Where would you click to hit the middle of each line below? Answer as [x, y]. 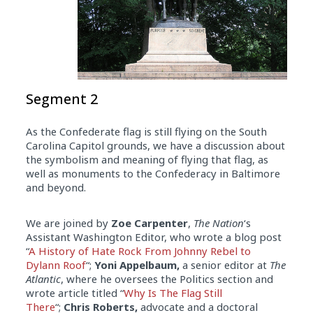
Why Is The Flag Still [173, 293]
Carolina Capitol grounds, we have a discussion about [155, 145]
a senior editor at [224, 265]
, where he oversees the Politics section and [167, 279]
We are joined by [68, 223]
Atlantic [43, 279]
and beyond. [56, 187]
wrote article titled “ [74, 293]
